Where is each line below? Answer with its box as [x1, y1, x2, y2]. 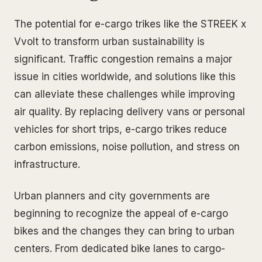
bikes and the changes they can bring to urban [14, 225, 235, 237]
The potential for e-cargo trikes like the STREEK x [14, 18, 246, 30]
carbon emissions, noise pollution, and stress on [14, 140, 240, 153]
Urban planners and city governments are [14, 189, 210, 202]
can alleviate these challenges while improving [14, 88, 235, 100]
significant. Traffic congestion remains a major [14, 53, 232, 65]
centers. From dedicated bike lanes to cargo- [14, 242, 225, 254]
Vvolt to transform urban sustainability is [14, 35, 205, 47]
